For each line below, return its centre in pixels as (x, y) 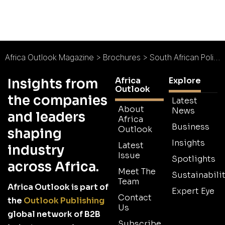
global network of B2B (54, 214)
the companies (58, 101)
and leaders (46, 118)
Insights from (53, 84)
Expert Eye (193, 191)
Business (191, 127)
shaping (35, 134)
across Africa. (53, 167)
